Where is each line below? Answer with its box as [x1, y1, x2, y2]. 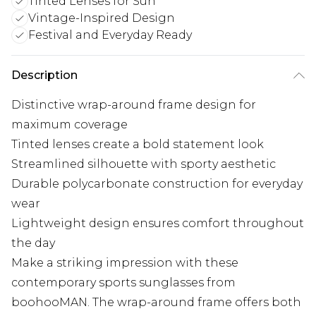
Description [11, 68, 78, 83]
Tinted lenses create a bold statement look [11, 138, 264, 152]
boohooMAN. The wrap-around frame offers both [11, 296, 301, 310]
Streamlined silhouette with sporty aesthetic [11, 157, 276, 171]
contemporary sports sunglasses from [11, 276, 236, 290]
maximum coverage [11, 118, 128, 132]
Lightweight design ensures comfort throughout [11, 217, 304, 231]
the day [11, 236, 55, 250]
